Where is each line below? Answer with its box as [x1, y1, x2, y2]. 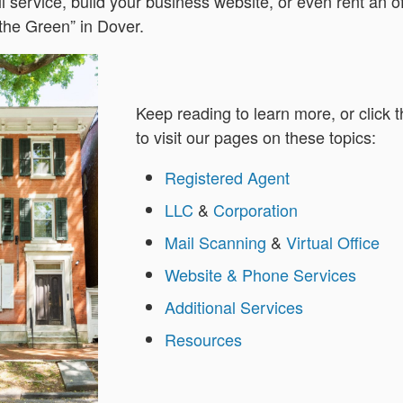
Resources [165, 327, 243, 352]
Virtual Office [286, 230, 381, 255]
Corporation [213, 198, 299, 222]
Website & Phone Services [165, 263, 357, 287]
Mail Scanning [165, 230, 267, 255]
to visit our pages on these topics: [136, 125, 377, 149]
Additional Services [165, 295, 304, 319]
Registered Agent [165, 166, 291, 190]
